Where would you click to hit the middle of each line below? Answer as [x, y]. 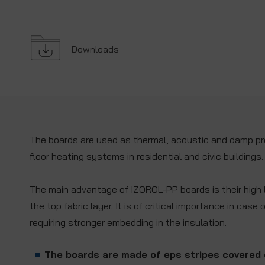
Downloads [95, 49]
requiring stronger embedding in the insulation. [128, 223]
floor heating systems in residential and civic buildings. [146, 156]
